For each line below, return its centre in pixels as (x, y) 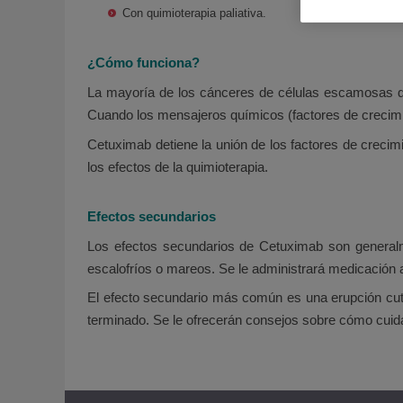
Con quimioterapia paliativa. (195, 13)
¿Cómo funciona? (143, 63)
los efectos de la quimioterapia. (178, 166)
